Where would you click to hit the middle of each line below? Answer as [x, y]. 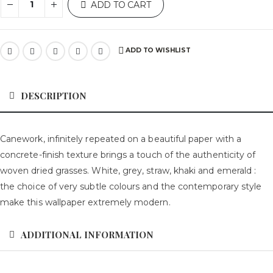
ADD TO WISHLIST [158, 50]
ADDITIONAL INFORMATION [87, 234]
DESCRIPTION [54, 95]
